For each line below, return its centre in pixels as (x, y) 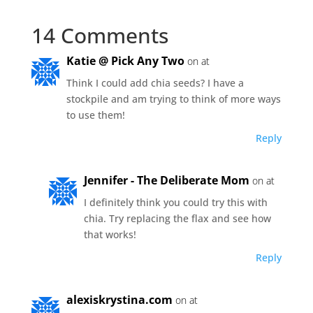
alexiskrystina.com (119, 299)
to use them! (95, 115)
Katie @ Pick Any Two (125, 60)
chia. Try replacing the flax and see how (177, 218)
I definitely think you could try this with (175, 202)
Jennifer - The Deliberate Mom (166, 180)
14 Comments (100, 35)
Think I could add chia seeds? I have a (155, 82)
